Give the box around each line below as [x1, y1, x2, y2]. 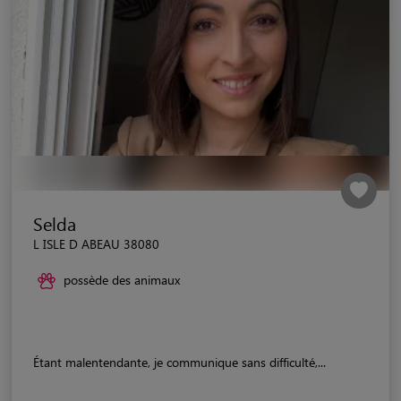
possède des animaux [64, 270, 180, 288]
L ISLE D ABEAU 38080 [33, 235, 159, 252]
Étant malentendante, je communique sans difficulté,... [33, 353, 326, 371]
